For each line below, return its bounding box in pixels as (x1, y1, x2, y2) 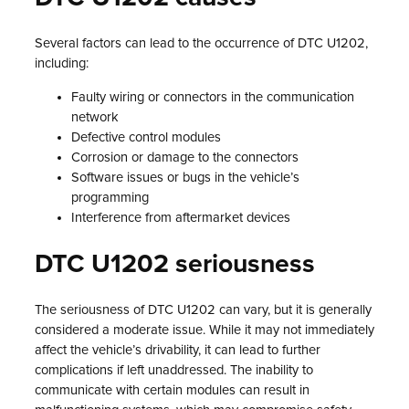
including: (35, 57, 89, 71)
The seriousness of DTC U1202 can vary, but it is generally (35, 303, 372, 318)
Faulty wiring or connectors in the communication (71, 90, 354, 104)
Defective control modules (71, 131, 221, 144)
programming (71, 191, 149, 204)
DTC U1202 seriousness (35, 251, 315, 278)
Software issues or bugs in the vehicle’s (71, 171, 299, 184)
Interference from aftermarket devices (71, 211, 290, 225)
